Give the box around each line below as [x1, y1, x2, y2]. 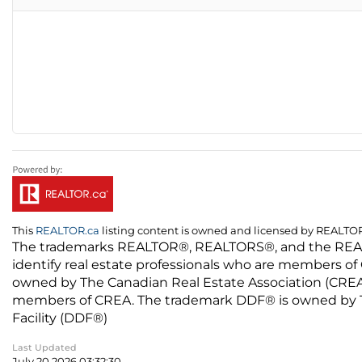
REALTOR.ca [36, 225, 99, 238]
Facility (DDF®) [12, 310, 107, 326]
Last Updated [12, 342, 77, 354]
